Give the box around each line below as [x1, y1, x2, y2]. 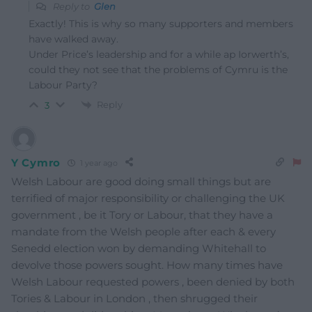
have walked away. [29, 32, 118, 45]
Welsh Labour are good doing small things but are [11, 175, 271, 189]
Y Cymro [11, 155, 61, 169]
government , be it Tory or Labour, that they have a [11, 208, 273, 222]
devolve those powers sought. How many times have [11, 258, 283, 272]
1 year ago [77, 157, 118, 168]
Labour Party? [29, 78, 97, 91]
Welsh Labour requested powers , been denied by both [11, 275, 295, 289]
